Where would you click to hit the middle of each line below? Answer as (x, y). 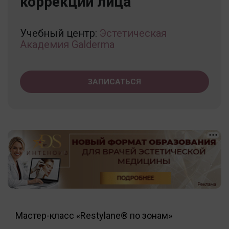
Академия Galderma (67, 44)
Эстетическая (133, 33)
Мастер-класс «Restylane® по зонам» (94, 215)
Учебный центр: (60, 33)
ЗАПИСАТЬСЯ (114, 82)
